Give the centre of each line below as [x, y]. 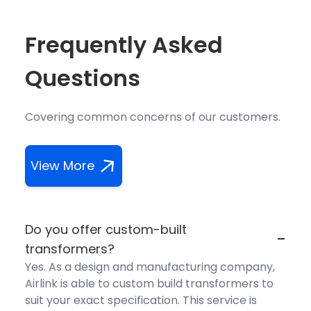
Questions [83, 78]
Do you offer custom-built [106, 230]
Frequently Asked [124, 45]
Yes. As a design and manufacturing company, [150, 267]
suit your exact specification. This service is [141, 301]
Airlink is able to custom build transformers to [149, 284]
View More [62, 166]
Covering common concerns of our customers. [153, 117]
